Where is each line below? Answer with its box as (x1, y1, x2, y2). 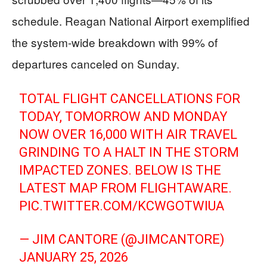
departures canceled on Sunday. (12, 55, 179, 72)
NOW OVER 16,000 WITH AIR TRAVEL (19, 127, 238, 142)
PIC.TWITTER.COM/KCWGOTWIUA (19, 198, 225, 213)
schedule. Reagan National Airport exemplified (12, 13, 250, 29)
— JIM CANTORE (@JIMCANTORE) (19, 232, 225, 247)
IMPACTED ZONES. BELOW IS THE (19, 163, 222, 178)
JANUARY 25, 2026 (19, 250, 129, 265)
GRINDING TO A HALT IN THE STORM (19, 145, 240, 160)
